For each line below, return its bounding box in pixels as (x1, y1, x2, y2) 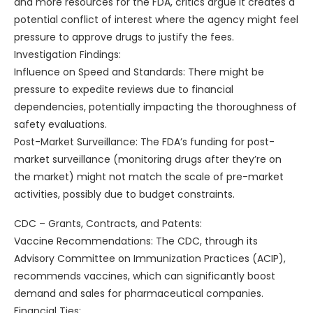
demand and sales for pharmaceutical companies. (14, 286, 263, 301)
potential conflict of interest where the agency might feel (14, 13, 298, 27)
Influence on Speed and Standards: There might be (14, 65, 264, 80)
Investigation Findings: (14, 48, 121, 62)
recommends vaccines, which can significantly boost (14, 269, 275, 284)
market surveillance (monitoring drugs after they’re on (14, 152, 282, 167)
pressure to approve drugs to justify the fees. (14, 30, 234, 45)
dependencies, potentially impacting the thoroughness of (14, 100, 297, 115)
